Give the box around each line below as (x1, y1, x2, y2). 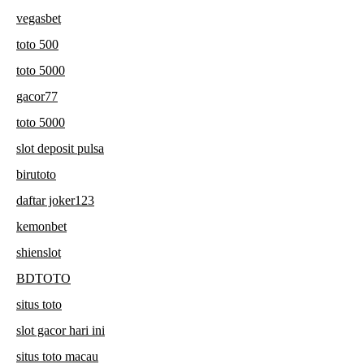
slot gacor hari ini (16, 323, 105, 338)
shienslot (16, 245, 61, 260)
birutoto (16, 167, 56, 182)
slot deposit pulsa (16, 141, 104, 156)
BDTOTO (16, 271, 71, 286)
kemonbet (16, 219, 67, 234)
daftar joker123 (16, 193, 94, 208)
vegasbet (16, 11, 61, 26)
